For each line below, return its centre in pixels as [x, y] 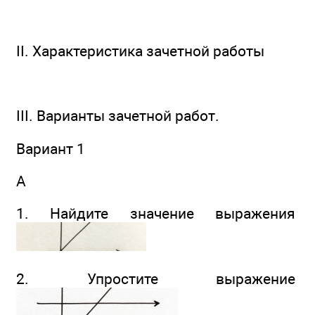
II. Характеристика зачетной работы [140, 51]
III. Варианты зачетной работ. [118, 116]
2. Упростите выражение [156, 278]
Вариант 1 [51, 148]
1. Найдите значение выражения [156, 214]
